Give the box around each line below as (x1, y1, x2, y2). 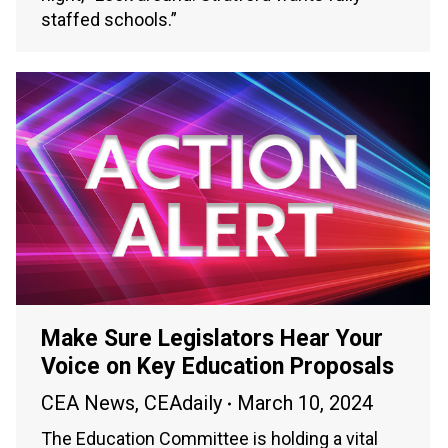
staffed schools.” (41, 9, 177, 31)
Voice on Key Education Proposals (41, 353, 394, 381)
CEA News (41, 391, 135, 416)
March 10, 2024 (237, 391, 373, 416)
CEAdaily (144, 391, 222, 416)
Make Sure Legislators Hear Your (41, 325, 383, 353)
